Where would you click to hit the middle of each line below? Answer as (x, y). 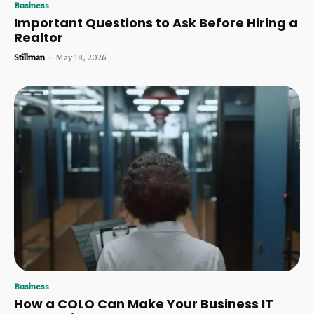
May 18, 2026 (81, 57)
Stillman (29, 57)
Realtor (39, 38)
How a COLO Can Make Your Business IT (144, 303)
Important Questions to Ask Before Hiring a (156, 23)
